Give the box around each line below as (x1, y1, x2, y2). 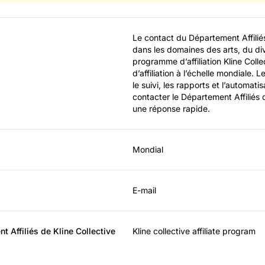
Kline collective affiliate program (132, 225, 256, 236)
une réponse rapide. (132, 103, 210, 114)
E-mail (132, 185, 156, 195)
